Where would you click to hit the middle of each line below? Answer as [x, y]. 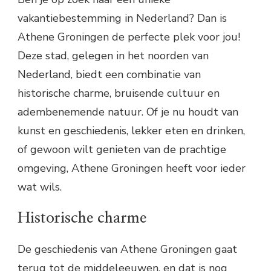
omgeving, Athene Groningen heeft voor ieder [132, 168]
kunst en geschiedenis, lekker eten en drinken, [131, 130]
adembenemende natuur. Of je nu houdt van [128, 112]
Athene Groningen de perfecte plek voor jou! [129, 37]
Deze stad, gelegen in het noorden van [113, 55]
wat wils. [40, 187]
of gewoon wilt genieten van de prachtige [122, 149]
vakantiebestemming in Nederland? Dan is [122, 18]
